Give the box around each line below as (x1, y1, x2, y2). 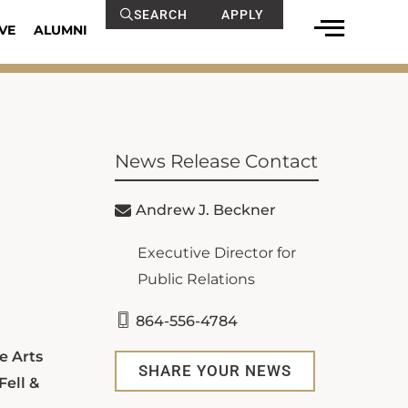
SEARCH (133, 7, 188, 22)
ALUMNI (33, 22, 87, 38)
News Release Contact (115, 150, 318, 172)
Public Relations (138, 270, 255, 288)
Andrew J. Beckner (136, 201, 276, 219)
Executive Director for (138, 244, 296, 261)
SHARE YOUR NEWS (138, 362, 291, 380)
